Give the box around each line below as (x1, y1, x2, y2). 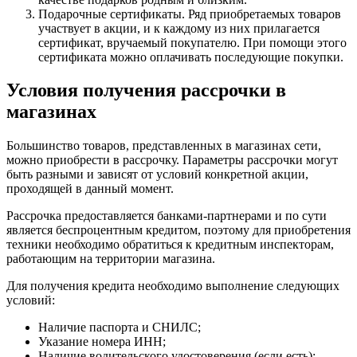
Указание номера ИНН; (38, 335, 166, 349)
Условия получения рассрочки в (6, 80, 286, 101)
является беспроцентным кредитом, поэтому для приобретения (6, 223, 351, 237)
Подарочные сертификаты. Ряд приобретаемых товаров (38, 6, 341, 21)
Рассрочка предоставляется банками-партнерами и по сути (6, 209, 327, 223)
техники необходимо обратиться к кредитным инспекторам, (6, 237, 334, 252)
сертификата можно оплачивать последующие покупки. (38, 49, 343, 64)
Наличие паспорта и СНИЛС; (38, 320, 201, 335)
